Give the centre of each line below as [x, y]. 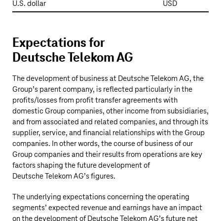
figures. [102, 176]
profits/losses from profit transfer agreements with [95, 100]
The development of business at [65, 79]
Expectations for [58, 43]
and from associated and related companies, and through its [110, 122]
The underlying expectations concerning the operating [101, 197]
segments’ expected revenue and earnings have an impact [107, 208]
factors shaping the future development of [81, 166]
